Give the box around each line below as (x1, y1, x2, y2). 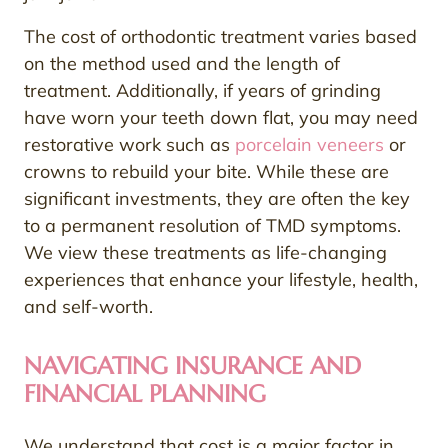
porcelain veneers (235, 132, 384, 156)
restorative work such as (24, 132, 235, 156)
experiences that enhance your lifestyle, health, (24, 267, 418, 291)
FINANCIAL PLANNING (24, 378, 266, 409)
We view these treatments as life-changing (24, 240, 387, 264)
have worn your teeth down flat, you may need (24, 105, 418, 129)
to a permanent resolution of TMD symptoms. (24, 213, 401, 237)
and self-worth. (24, 294, 153, 318)
